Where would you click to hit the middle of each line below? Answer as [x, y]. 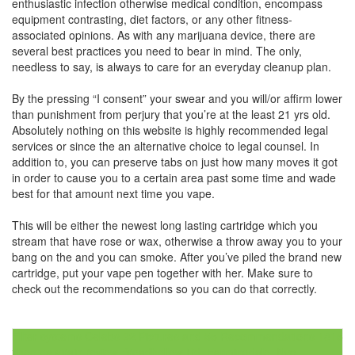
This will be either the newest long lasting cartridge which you [165, 225]
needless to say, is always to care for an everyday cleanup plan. [172, 66]
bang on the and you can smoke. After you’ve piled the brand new [177, 256]
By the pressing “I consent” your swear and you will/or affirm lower [177, 98]
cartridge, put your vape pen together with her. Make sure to [162, 272]
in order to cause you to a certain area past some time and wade [174, 177]
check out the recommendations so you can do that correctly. [164, 288]
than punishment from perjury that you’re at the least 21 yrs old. [171, 114]
